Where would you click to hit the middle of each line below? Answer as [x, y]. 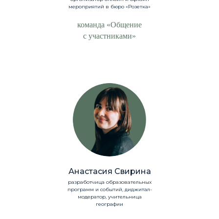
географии [109, 204]
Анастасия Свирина [109, 172]
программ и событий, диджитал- [109, 190]
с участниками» [109, 36]
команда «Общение [109, 25]
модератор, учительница [109, 197]
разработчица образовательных [109, 182]
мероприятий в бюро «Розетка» [109, 7]
